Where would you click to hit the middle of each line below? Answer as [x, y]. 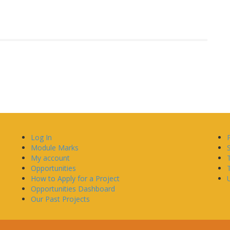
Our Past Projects [61, 199]
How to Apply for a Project [75, 178]
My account [51, 158]
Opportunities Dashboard [73, 189]
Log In [42, 137]
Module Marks [55, 148]
